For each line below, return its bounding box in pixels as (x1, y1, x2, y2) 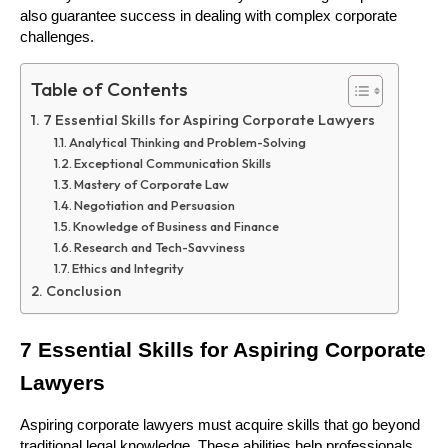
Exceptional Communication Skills (74, 154, 272, 171)
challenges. (20, 28, 94, 45)
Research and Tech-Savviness (74, 238, 246, 255)
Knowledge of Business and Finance (73, 217, 280, 234)
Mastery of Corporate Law (74, 175, 230, 192)
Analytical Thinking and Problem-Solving (69, 133, 307, 150)
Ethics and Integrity (72, 259, 185, 276)
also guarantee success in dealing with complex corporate (20, 7, 397, 24)
